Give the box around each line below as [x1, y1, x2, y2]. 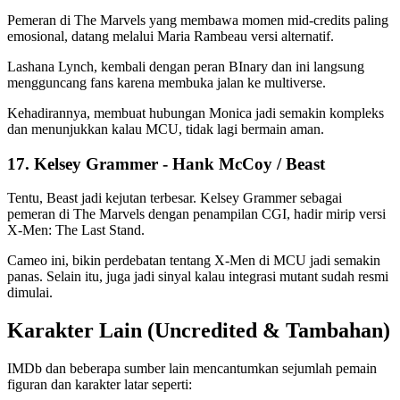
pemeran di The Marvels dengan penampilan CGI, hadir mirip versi [7, 206, 386, 222]
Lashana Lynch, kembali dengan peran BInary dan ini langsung [7, 58, 364, 74]
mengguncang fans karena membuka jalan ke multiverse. [7, 74, 329, 90]
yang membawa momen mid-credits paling [149, 12, 388, 28]
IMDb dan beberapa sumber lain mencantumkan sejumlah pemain [7, 361, 377, 377]
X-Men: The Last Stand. [7, 222, 148, 238]
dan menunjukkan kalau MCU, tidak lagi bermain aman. [7, 121, 328, 137]
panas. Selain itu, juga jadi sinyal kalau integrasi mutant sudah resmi [7, 269, 388, 285]
